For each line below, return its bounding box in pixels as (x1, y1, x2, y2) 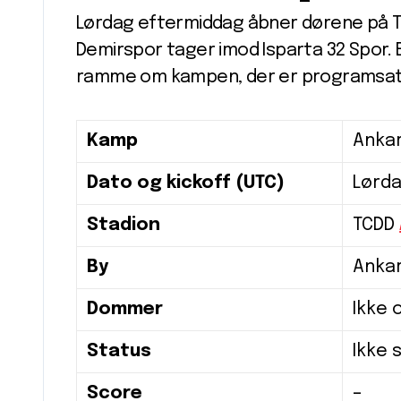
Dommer (87, 300, 163, 320)
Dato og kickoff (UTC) (87, 174, 285, 193)
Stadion (87, 216, 160, 235)
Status (87, 342, 151, 362)
